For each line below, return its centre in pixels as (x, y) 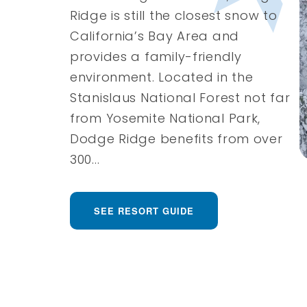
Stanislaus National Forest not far (180, 97)
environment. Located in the (162, 77)
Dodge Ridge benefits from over (176, 138)
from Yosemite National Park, (165, 118)
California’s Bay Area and (155, 36)
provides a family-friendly (156, 56)
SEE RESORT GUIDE (144, 210)
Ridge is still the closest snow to (174, 15)
